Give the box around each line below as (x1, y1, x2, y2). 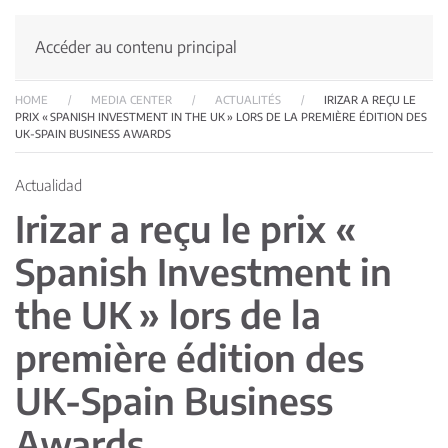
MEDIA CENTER (91, 93, 172, 106)
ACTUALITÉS (215, 93, 281, 106)
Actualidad (15, 176, 82, 194)
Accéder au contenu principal (35, 37, 237, 57)
